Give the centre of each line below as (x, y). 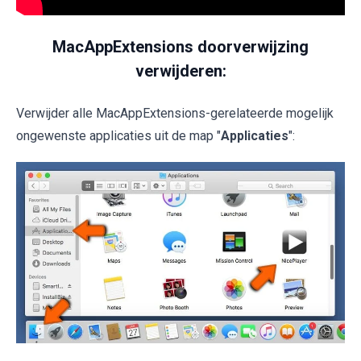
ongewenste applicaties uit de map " (118, 135)
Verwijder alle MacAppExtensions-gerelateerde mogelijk (175, 113)
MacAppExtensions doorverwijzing (180, 46)
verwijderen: (180, 71)
